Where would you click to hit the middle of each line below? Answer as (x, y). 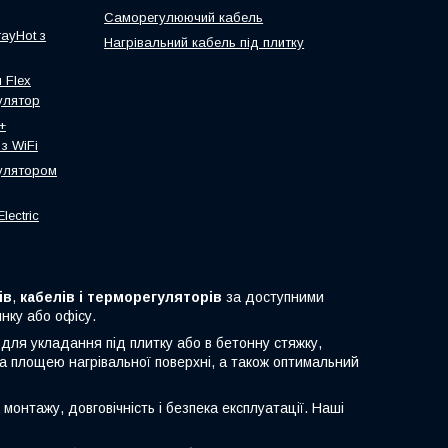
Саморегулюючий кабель (184, 18)
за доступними (273, 297)
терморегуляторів (154, 297)
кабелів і (51, 297)
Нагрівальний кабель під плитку (204, 43)
